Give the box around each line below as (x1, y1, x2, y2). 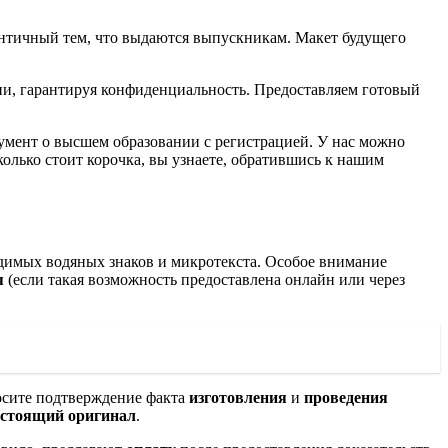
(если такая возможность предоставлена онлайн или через (4, 271, 405, 289)
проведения (304, 389, 388, 407)
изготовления (189, 389, 287, 407)
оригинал (68, 407, 136, 425)
